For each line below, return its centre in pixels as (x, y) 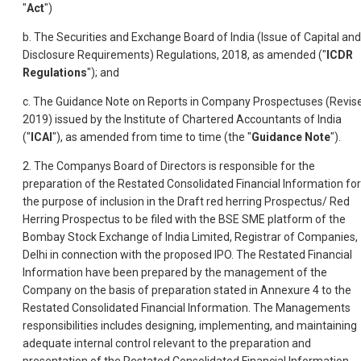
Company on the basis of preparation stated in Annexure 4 (171, 290)
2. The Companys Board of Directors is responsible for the (169, 166)
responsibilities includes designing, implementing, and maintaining (190, 326)
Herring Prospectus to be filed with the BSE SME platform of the (184, 220)
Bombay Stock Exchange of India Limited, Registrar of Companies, (190, 237)
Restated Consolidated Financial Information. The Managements (187, 308)
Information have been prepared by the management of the (175, 273)
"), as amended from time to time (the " (152, 137)
